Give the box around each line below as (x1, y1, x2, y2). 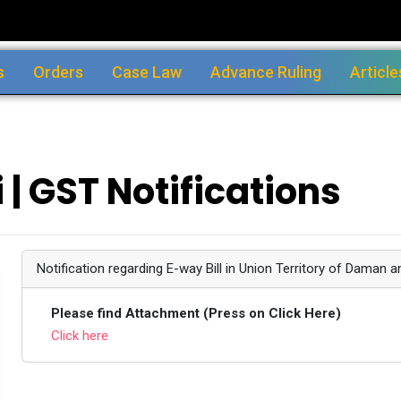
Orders (33, 62, 83, 81)
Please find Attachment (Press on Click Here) (51, 305, 341, 321)
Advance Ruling (210, 62, 321, 81)
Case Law (112, 62, 182, 81)
